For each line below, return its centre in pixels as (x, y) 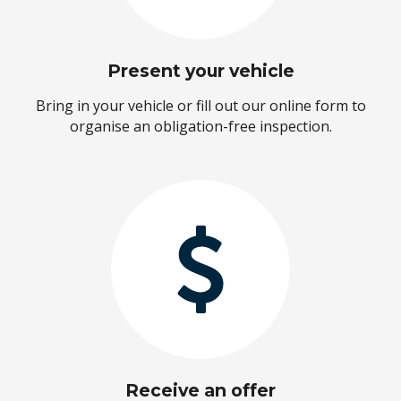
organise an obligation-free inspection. (200, 126)
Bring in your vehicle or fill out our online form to (200, 105)
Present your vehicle (200, 70)
